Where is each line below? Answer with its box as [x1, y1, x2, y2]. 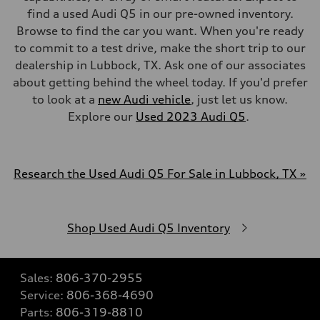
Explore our [68, 109, 136, 124]
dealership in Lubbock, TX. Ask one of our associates [14, 58, 306, 72]
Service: [20, 288, 66, 302]
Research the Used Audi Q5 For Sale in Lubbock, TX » [14, 166, 306, 181]
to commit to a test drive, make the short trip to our [14, 41, 306, 55]
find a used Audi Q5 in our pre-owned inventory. [26, 6, 294, 21]
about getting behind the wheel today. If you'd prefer [12, 75, 308, 89]
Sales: [20, 271, 56, 285]
